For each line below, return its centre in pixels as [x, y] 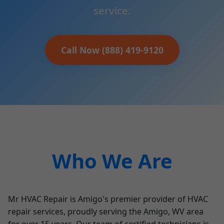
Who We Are [112, 161]
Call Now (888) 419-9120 [112, 50]
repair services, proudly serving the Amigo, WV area [106, 211]
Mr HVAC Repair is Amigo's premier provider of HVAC [108, 199]
